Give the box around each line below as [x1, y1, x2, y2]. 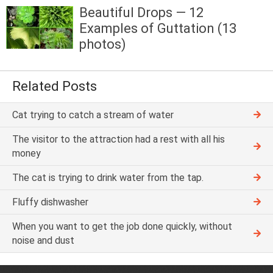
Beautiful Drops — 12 [79, 5, 204, 21]
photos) [79, 37, 126, 52]
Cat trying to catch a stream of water [12, 108, 174, 121]
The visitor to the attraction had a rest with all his [12, 133, 225, 145]
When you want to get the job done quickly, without [12, 220, 232, 232]
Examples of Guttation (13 [79, 21, 236, 37]
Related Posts [12, 78, 97, 94]
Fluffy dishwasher [12, 196, 88, 208]
